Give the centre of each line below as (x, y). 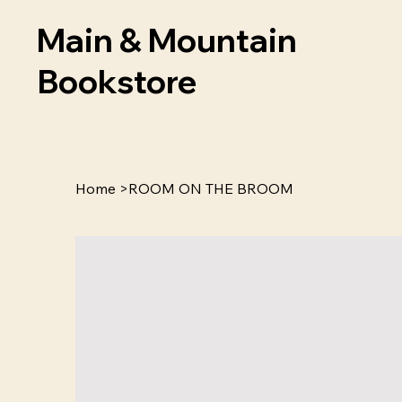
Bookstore (117, 82)
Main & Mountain (167, 40)
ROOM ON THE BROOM (211, 189)
